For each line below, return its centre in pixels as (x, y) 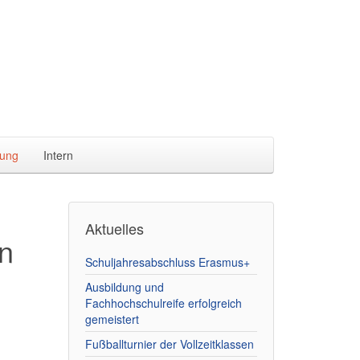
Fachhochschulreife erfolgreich (163, 303)
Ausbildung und (124, 287)
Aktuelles (114, 228)
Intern (58, 155)
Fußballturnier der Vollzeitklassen (169, 344)
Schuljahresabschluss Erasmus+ (167, 262)
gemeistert (112, 319)
